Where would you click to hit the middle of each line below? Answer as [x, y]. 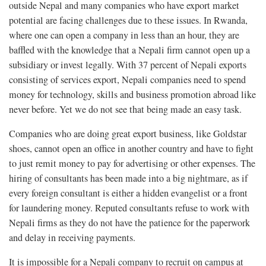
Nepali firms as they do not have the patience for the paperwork [129, 223]
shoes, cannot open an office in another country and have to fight [131, 149]
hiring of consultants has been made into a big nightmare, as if [128, 178]
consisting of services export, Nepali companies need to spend [127, 80]
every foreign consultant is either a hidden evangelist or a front [128, 193]
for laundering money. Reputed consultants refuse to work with [129, 208]
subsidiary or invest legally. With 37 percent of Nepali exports [128, 65]
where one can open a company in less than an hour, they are [124, 35]
